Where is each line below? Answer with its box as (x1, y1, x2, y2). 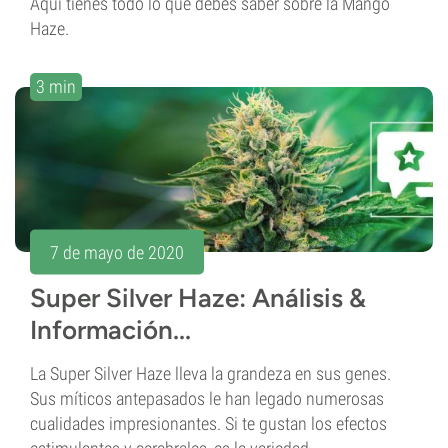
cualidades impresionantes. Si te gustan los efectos (30, 413, 387, 435)
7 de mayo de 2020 (50, 241, 184, 263)
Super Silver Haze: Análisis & (30, 282, 366, 315)
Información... (30, 314, 191, 347)
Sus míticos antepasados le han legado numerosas (30, 388, 384, 410)
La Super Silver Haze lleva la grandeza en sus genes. (30, 363, 391, 385)
